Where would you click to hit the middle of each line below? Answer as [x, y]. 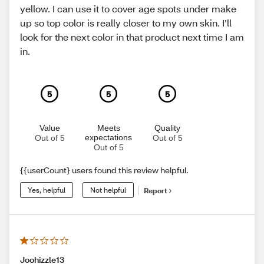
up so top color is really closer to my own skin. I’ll [126, 23]
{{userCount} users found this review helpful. [104, 170]
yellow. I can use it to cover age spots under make [128, 9]
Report [156, 190]
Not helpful [108, 190]
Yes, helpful [47, 190]
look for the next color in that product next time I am [132, 37]
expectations [108, 138]
